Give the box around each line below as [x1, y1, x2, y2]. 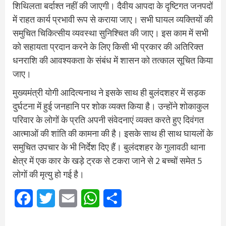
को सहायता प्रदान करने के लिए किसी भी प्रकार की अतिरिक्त [13, 40, 203, 52]
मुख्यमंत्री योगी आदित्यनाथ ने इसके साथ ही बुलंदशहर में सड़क [13, 86, 205, 98]
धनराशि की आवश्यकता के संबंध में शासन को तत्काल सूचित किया [13, 54, 213, 66]
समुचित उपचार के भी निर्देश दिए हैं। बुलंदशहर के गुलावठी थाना [13, 141, 205, 153]
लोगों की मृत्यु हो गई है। [13, 168, 84, 180]
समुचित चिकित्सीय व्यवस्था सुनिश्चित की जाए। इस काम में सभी [13, 27, 208, 39]
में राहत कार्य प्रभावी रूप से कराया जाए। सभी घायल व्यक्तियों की [13, 13, 213, 25]
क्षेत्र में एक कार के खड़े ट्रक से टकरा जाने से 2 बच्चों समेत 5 [13, 154, 202, 166]
